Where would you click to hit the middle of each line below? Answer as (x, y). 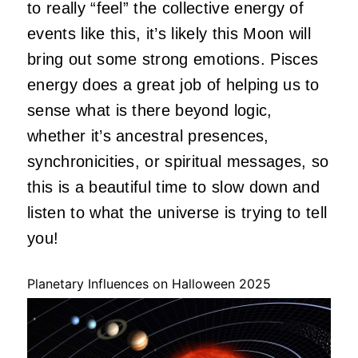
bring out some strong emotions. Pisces (173, 59)
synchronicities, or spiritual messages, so (178, 161)
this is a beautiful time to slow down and (174, 187)
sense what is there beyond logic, (150, 110)
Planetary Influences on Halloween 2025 (149, 283)
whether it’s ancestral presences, (148, 135)
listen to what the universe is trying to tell (177, 212)
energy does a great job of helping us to (173, 84)
